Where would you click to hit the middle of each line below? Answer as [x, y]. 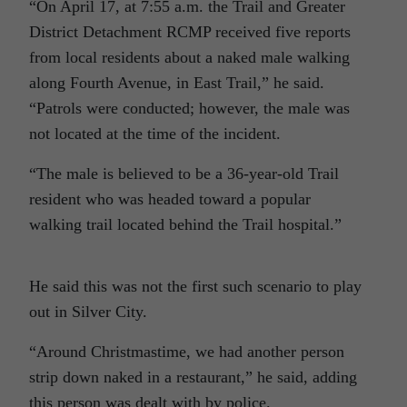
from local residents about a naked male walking [189, 58]
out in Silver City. [88, 312]
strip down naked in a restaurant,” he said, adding [193, 377]
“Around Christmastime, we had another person [187, 352]
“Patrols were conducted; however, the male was [189, 109]
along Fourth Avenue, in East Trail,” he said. [177, 83]
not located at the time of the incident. [155, 134]
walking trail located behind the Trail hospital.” [185, 225]
